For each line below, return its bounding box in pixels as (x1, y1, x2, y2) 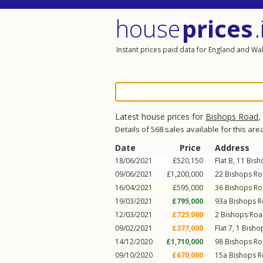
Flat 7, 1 (215, 223, 242, 233)
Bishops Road (205, 111, 258, 122)
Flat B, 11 (215, 156, 247, 166)
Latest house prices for (115, 111, 205, 122)
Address (215, 142, 249, 153)
